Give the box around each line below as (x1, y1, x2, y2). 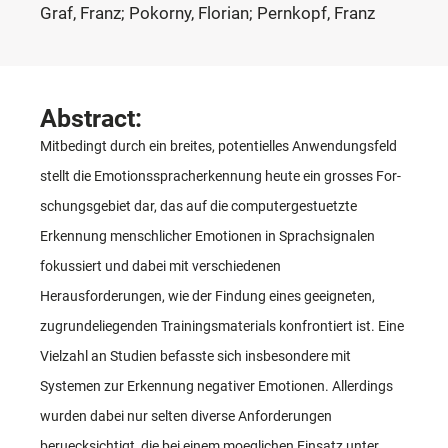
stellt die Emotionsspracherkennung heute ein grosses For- (40, 167, 401, 184)
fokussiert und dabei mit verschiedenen (40, 257, 281, 274)
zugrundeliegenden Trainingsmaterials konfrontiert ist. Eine (40, 317, 404, 334)
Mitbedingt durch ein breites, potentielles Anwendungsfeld (40, 137, 397, 154)
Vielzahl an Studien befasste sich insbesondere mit (40, 347, 351, 364)
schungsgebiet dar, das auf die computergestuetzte (40, 197, 357, 214)
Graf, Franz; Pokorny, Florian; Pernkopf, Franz (40, 2, 375, 23)
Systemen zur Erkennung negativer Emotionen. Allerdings (40, 377, 393, 394)
